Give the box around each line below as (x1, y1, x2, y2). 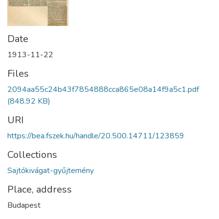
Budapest (7, 199, 41, 211)
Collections (7, 148, 57, 161)
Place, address (7, 182, 72, 196)
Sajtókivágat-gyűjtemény (7, 165, 94, 176)
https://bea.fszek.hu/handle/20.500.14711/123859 (7, 130, 184, 141)
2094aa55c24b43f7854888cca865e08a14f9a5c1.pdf (7, 84, 199, 95)
